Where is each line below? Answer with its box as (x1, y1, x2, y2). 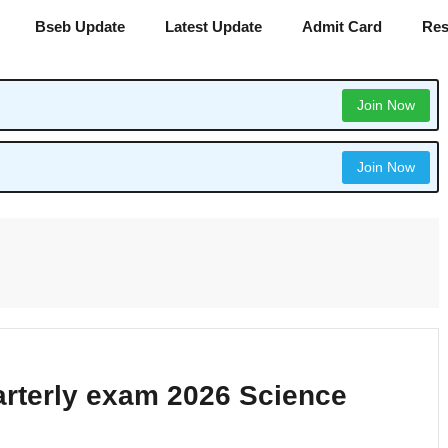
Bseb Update (35, 18, 125, 35)
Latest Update (165, 18, 262, 35)
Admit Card (302, 18, 382, 35)
